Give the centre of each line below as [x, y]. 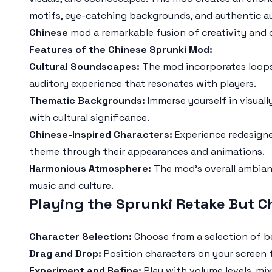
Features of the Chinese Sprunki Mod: [121, 49]
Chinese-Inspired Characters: [101, 134]
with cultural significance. [89, 117]
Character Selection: [80, 236]
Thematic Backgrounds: [87, 100]
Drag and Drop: [65, 253]
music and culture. [71, 185]
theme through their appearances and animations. [147, 151]
